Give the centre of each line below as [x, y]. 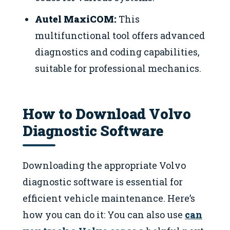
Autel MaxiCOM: [76, 19]
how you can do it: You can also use [104, 214]
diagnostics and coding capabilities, [118, 52]
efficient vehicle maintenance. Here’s [109, 198]
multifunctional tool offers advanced [120, 35]
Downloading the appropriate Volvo [104, 165]
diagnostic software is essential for [103, 181]
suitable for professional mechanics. [118, 68]
